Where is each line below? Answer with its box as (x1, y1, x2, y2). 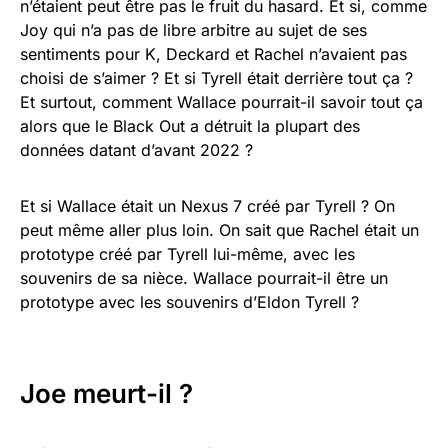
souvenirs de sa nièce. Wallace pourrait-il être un (20, 268, 388, 289)
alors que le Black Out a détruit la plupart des (20, 116, 360, 137)
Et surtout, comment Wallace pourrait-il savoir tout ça (20, 92, 423, 113)
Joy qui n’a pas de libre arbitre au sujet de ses (20, 20, 367, 41)
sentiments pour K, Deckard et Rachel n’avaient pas (20, 44, 407, 65)
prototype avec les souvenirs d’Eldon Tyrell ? (20, 292, 359, 313)
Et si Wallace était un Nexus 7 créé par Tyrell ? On (20, 196, 395, 217)
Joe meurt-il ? (20, 378, 193, 410)
